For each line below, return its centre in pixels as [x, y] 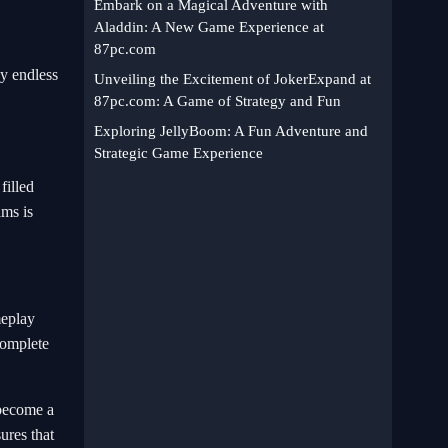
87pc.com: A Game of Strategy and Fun [217, 101]
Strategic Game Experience [178, 153]
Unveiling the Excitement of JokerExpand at [232, 79]
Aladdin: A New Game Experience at [209, 27]
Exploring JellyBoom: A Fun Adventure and [231, 131]
